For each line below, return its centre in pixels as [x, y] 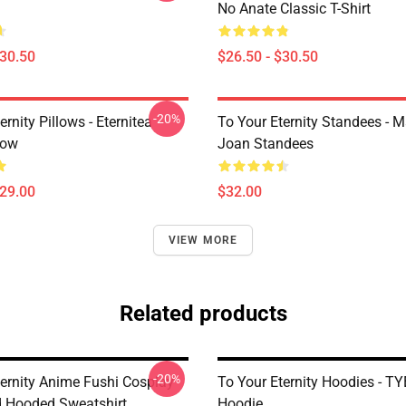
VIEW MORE [203, 240]
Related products [203, 314]
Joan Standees [266, 144]
